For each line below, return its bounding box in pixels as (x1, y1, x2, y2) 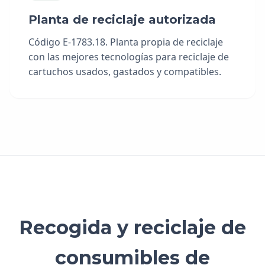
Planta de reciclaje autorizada (28, 12, 216, 27)
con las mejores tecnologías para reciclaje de (28, 50, 229, 63)
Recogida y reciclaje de (19, 216, 246, 239)
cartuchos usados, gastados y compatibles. (28, 65, 221, 78)
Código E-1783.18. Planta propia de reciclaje (28, 35, 223, 49)
